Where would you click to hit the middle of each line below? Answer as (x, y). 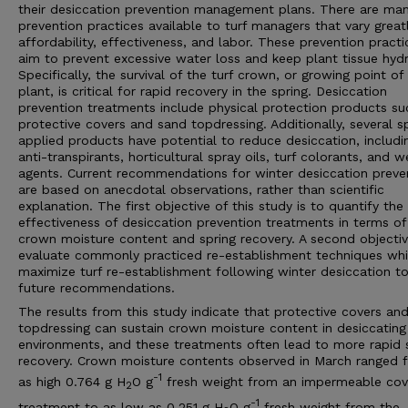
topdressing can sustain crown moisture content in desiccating (212, 328)
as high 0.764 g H (72, 382)
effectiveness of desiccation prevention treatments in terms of (212, 223)
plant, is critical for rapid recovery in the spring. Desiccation (203, 92)
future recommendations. (97, 288)
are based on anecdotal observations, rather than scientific (201, 190)
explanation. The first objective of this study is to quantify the (211, 206)
